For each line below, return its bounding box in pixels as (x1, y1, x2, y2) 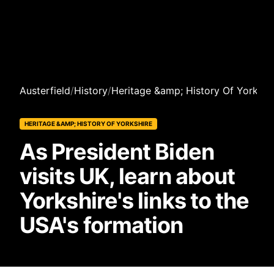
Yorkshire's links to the (20, 187, 250, 215)
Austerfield (20, 84, 70, 97)
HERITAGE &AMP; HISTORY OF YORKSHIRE (24, 120, 152, 128)
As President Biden (20, 138, 214, 166)
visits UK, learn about (20, 163, 235, 190)
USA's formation (20, 212, 183, 239)
